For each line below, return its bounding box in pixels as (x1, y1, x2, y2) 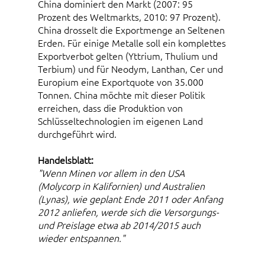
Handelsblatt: (38, 153, 93, 167)
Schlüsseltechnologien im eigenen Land (38, 114, 203, 128)
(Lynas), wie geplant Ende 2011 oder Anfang (38, 192, 223, 206)
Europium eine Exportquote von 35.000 (38, 75, 203, 89)
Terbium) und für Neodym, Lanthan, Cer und (38, 62, 223, 76)
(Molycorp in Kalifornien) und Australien (38, 179, 205, 193)
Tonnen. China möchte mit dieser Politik (38, 88, 205, 102)
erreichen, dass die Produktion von (38, 101, 183, 115)
